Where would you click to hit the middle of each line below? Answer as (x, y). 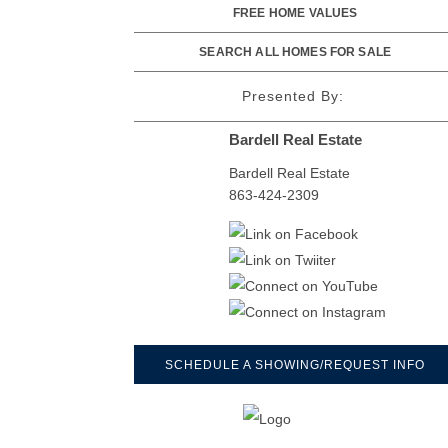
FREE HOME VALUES (295, 13)
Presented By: (292, 96)
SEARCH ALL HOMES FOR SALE (295, 52)
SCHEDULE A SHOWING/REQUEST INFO (295, 364)
